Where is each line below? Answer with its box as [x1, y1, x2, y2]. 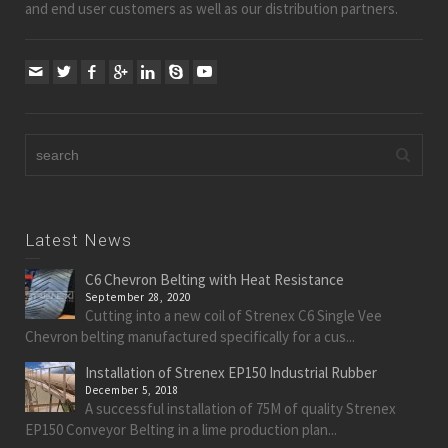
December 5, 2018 [85, 383, 179, 398]
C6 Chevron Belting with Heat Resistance [85, 270, 344, 290]
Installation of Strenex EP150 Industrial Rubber [85, 363, 377, 383]
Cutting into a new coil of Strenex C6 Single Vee [85, 306, 382, 326]
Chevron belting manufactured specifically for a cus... [25, 327, 355, 347]
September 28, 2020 [85, 290, 191, 305]
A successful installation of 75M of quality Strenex [85, 399, 396, 419]
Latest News [25, 230, 132, 251]
